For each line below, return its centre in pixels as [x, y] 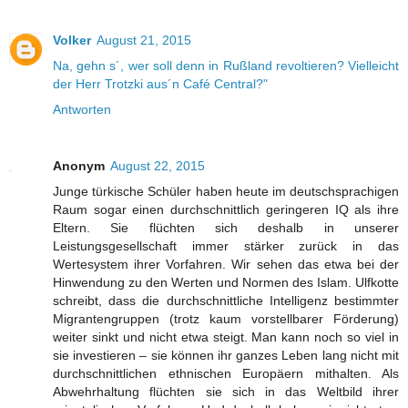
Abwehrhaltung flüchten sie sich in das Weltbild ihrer [226, 391]
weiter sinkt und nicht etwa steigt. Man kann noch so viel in [226, 337]
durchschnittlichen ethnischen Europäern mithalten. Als [226, 373]
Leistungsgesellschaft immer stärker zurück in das [226, 245]
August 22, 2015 [158, 165]
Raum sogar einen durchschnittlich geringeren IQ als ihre [226, 209]
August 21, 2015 [144, 40]
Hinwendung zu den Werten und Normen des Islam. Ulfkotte [226, 282]
